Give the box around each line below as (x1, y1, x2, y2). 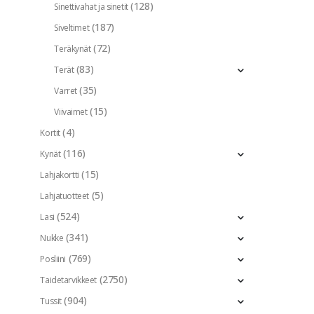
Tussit (40, 295, 62, 308)
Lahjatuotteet (40, 190, 89, 203)
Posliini (40, 253, 67, 266)
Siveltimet (54, 22, 90, 34)
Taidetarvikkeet (40, 274, 97, 287)
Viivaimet (54, 106, 88, 118)
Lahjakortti (40, 169, 79, 182)
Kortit (40, 127, 60, 139)
